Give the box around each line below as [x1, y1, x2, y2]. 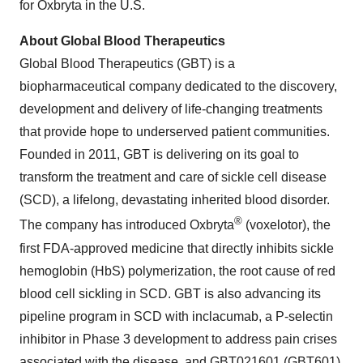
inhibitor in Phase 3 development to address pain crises [19, 331, 337, 346]
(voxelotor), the [242, 218, 331, 233]
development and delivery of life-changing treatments [19, 102, 322, 117]
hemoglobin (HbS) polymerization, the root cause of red [19, 263, 335, 278]
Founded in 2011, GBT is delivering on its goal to [19, 147, 299, 162]
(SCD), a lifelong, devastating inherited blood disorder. [19, 193, 330, 207]
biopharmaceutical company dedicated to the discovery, [19, 79, 337, 94]
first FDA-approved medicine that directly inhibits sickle [19, 241, 334, 255]
